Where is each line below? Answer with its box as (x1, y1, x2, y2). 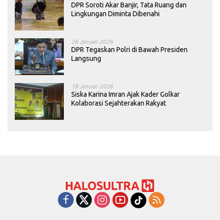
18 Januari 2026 (71, 83, 113, 90)
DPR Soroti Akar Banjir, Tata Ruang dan (71, 1, 187, 9)
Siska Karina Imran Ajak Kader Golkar (71, 90, 180, 99)
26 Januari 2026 (71, 38, 113, 45)
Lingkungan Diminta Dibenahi (71, 10, 160, 18)
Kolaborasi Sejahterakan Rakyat (71, 99, 166, 108)
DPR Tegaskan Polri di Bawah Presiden (71, 46, 188, 54)
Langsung (71, 55, 101, 63)
